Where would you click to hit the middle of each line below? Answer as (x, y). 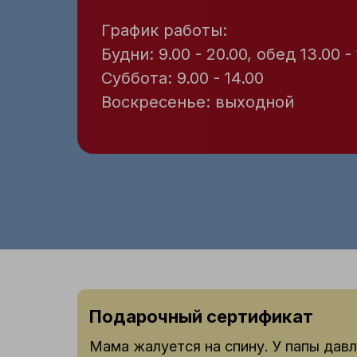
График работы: (164, 30)
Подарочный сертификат (201, 316)
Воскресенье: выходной (198, 102)
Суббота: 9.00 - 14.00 (182, 78)
